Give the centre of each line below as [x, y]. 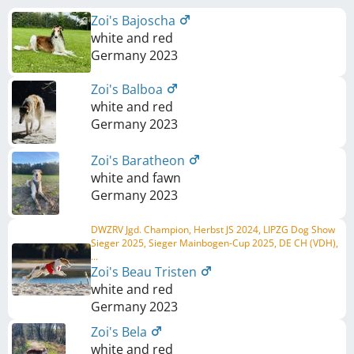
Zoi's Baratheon [139, 160]
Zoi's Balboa [128, 89]
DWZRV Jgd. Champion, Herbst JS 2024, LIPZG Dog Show [213, 230]
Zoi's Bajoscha [135, 21]
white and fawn [136, 178]
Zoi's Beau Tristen [145, 272]
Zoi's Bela [121, 332]
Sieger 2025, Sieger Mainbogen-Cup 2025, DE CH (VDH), [215, 243]
